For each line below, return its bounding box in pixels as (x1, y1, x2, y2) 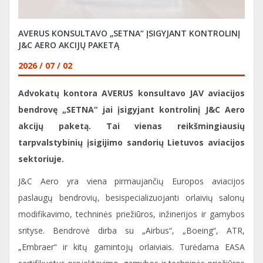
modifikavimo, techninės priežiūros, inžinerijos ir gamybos (18, 208, 245, 220)
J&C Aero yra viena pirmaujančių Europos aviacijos (18, 176, 245, 187)
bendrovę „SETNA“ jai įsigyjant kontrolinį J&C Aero (18, 104, 245, 115)
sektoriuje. (18, 153, 64, 164)
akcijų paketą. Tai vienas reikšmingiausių (18, 120, 245, 131)
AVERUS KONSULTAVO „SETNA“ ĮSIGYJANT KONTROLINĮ (18, 28, 240, 39)
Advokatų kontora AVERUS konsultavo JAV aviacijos (18, 87, 245, 99)
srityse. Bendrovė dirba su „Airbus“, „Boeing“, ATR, (18, 225, 245, 236)
